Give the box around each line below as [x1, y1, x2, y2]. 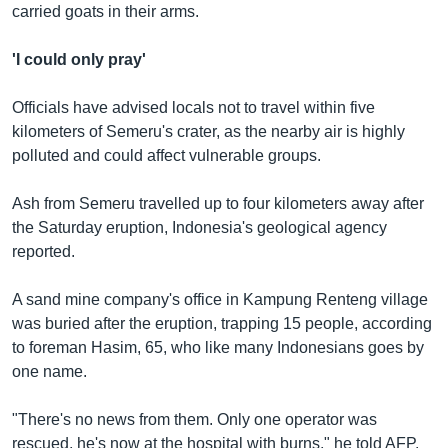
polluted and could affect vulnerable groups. [12, 146, 321, 164]
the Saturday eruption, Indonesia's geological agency [12, 218, 387, 236]
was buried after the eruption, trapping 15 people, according [12, 314, 432, 332]
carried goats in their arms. [12, 2, 199, 20]
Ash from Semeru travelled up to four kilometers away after [12, 194, 424, 212]
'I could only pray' [12, 50, 146, 68]
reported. [12, 242, 75, 260]
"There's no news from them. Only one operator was [12, 410, 377, 428]
